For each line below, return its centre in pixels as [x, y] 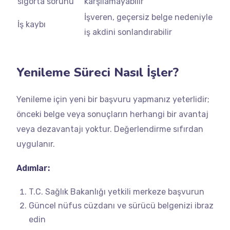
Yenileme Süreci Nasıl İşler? [98, 72]
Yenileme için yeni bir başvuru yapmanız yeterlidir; [113, 99]
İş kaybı [32, 24]
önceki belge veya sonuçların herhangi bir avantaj [112, 114]
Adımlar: [33, 168]
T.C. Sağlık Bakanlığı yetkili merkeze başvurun [117, 192]
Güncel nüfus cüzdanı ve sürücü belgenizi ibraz [121, 206]
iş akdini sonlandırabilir [128, 32]
